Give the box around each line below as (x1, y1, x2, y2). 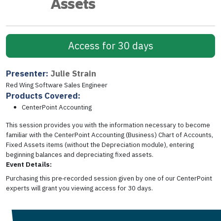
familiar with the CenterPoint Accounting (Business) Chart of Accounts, (6, 130, 213, 139)
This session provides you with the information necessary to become (6, 120, 210, 129)
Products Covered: (6, 90, 80, 101)
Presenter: (6, 68, 50, 79)
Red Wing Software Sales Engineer (6, 80, 108, 89)
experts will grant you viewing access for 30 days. (6, 183, 153, 192)
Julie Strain (50, 68, 96, 79)
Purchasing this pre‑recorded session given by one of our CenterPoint (6, 173, 212, 183)
